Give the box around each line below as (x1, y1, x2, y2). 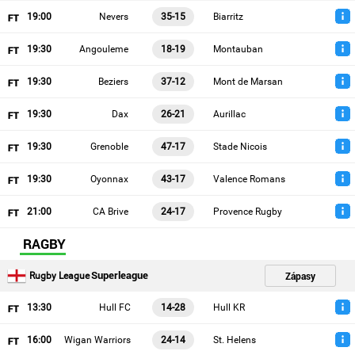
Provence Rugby (213, 206, 282, 217)
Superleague (91, 268, 148, 282)
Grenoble (90, 141, 128, 152)
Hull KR (213, 302, 245, 313)
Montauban (213, 44, 263, 55)
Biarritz (213, 11, 243, 22)
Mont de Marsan (213, 76, 283, 87)
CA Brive (93, 206, 128, 217)
